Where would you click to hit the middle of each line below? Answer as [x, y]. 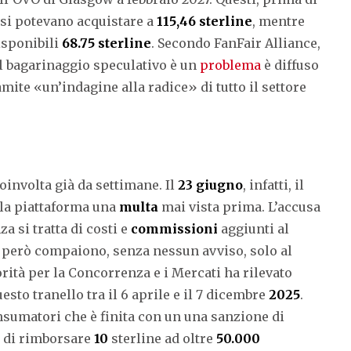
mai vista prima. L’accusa [239, 206]
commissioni [174, 228]
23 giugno [210, 185]
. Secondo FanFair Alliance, [236, 43]
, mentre [279, 21]
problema [230, 65]
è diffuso [290, 65]
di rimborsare [49, 338]
